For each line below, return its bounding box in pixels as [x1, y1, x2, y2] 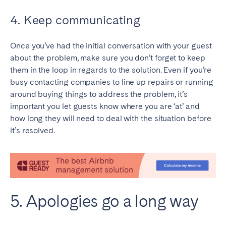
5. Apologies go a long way [10, 191, 198, 211]
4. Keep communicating [10, 13, 140, 28]
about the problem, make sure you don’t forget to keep [10, 53, 205, 63]
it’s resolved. [10, 126, 55, 136]
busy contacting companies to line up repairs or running [10, 77, 213, 87]
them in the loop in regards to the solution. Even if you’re [10, 65, 212, 75]
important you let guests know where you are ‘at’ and [10, 101, 200, 111]
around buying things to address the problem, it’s [10, 89, 188, 99]
